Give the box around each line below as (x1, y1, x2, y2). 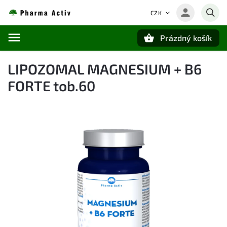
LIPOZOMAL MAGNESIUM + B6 (8, 60, 202, 78)
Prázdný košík (160, 33, 212, 43)
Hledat (45, 51, 71, 60)
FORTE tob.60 (8, 77, 95, 94)
